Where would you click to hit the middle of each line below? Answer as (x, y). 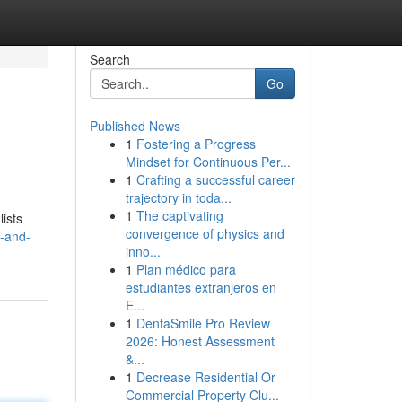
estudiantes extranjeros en (201, 287)
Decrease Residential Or (205, 377)
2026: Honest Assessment (200, 341)
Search (109, 59)
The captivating (179, 215)
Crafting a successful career (215, 179)
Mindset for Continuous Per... (208, 162)
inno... (143, 251)
